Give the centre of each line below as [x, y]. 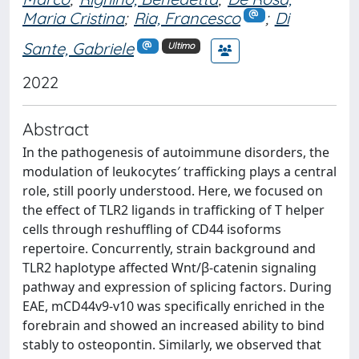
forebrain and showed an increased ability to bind [173, 325]
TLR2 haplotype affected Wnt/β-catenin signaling [169, 267]
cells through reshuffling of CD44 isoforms [152, 229]
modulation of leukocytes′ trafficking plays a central [179, 171]
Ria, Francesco [187, 18]
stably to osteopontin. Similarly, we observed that [172, 344]
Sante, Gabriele [78, 49]
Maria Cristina [73, 18]
